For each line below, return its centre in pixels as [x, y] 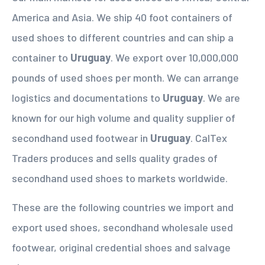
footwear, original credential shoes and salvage [121, 247]
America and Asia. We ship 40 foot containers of [122, 17]
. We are [222, 98]
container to [41, 57]
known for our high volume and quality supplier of [124, 118]
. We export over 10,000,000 [174, 57]
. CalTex [209, 138]
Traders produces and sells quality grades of [115, 158]
